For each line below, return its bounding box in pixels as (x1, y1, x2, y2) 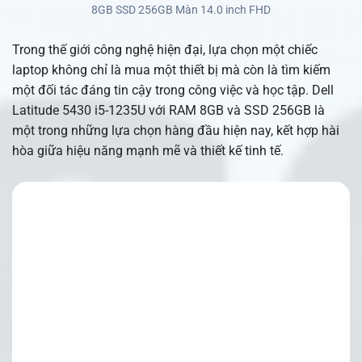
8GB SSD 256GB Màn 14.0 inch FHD (91, 3, 271, 17)
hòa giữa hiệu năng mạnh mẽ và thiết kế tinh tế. (12, 143, 284, 159)
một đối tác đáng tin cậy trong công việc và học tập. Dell (12, 82, 334, 99)
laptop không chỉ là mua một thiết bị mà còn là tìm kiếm (12, 62, 330, 78)
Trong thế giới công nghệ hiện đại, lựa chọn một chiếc (12, 42, 318, 58)
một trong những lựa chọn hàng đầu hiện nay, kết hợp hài (12, 123, 339, 139)
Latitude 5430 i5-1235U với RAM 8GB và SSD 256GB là (12, 103, 325, 119)
